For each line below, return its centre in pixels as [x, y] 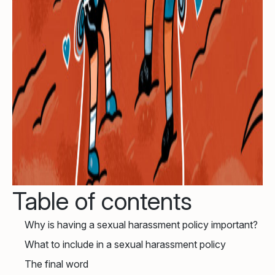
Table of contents [102, 201]
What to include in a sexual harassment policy [125, 244]
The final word [56, 264]
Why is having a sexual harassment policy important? [141, 225]
